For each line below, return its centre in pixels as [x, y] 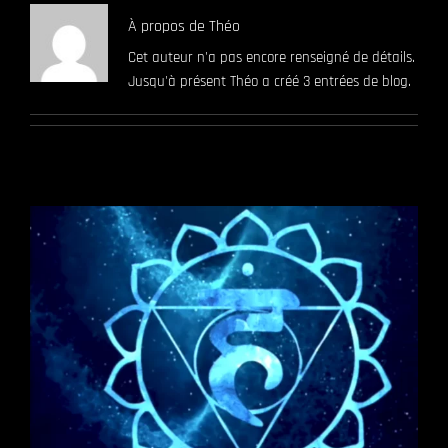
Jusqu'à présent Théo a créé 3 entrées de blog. [269, 81]
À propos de [168, 26]
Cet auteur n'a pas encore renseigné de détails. [271, 57]
